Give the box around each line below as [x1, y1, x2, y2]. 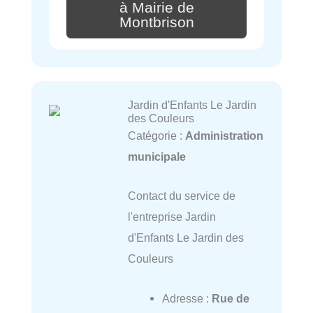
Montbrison [119, 14, 194, 31]
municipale [127, 150, 186, 163]
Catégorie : [127, 129, 185, 143]
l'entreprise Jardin [127, 210, 216, 224]
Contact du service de [127, 189, 235, 203]
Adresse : [161, 291, 212, 305]
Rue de [211, 291, 249, 305]
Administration [184, 129, 263, 143]
